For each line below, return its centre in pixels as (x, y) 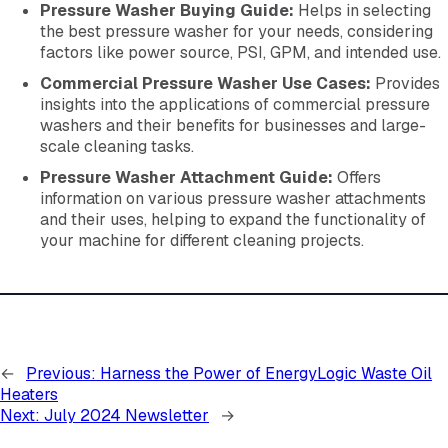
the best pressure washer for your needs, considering (236, 32)
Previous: (61, 374)
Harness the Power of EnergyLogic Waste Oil (266, 374)
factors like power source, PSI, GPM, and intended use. (240, 53)
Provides (405, 84)
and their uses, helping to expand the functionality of (233, 220)
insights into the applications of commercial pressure (235, 105)
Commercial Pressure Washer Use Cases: (205, 84)
